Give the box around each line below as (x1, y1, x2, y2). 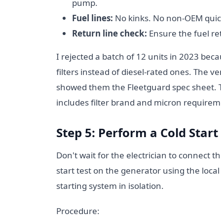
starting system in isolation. (56, 180, 164, 191)
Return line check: (72, 28, 147, 39)
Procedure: (56, 205, 100, 217)
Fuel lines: (72, 12, 113, 24)
